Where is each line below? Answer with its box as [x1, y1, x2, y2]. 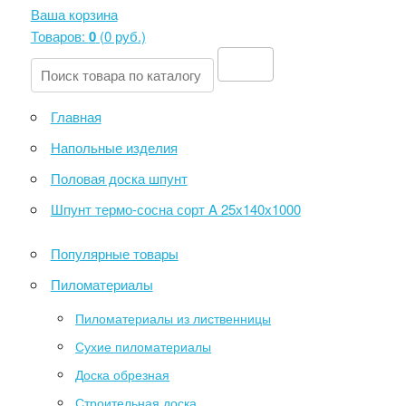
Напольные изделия [50, 137, 178, 157]
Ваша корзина [30, 5, 118, 24]
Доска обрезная [75, 365, 170, 383]
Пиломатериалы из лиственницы [75, 309, 272, 327]
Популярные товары [50, 243, 179, 263]
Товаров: [30, 26, 89, 45]
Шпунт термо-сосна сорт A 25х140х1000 [50, 198, 301, 218]
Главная [50, 106, 101, 126]
